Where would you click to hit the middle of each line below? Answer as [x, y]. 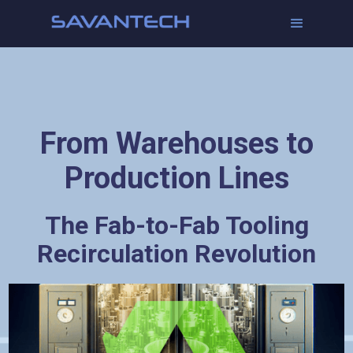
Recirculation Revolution [176, 254]
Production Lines [176, 178]
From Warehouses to [176, 143]
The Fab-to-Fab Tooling [176, 225]
